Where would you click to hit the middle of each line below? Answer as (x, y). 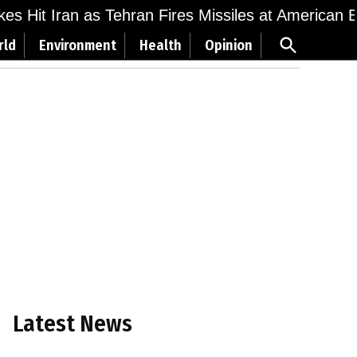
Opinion (229, 45)
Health (161, 45)
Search (306, 56)
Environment (78, 45)
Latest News (73, 324)
